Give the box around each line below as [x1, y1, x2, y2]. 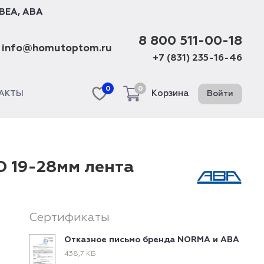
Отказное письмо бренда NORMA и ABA [64, 236, 240, 244]
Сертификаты [29, 212, 110, 223]
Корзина [151, 89, 189, 98]
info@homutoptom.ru [2, 44, 112, 54]
